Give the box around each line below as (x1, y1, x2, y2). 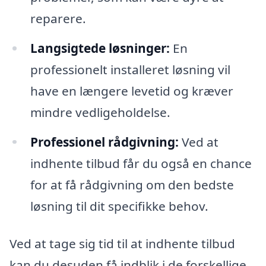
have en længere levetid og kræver (30, 82, 233, 99)
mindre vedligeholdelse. (30, 103, 170, 121)
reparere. (30, 9, 86, 27)
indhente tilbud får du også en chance (30, 154, 252, 172)
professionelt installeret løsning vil (30, 61, 230, 78)
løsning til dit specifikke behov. (30, 197, 208, 214)
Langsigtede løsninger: (30, 39, 170, 56)
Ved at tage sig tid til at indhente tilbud (9, 235, 235, 252)
